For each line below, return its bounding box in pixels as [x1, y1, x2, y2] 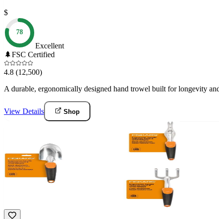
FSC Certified [12, 50, 55, 59]
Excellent [35, 42, 64, 50]
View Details [4, 107, 44, 116]
